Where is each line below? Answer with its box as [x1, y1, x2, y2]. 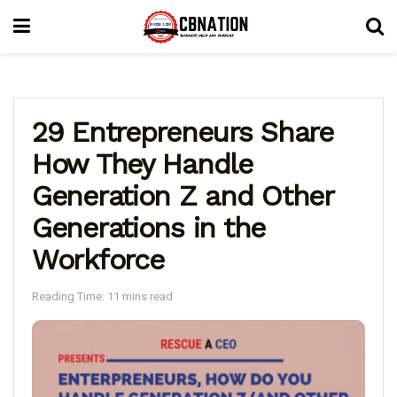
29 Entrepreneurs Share [32, 115, 333, 149]
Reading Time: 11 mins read [32, 289, 173, 303]
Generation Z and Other [32, 179, 333, 213]
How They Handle [32, 147, 253, 181]
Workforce [32, 243, 164, 276]
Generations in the [32, 211, 265, 245]
